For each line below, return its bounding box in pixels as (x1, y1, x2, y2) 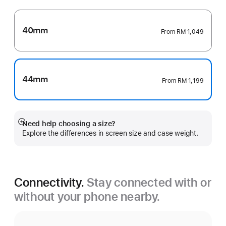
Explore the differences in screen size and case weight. (22, 129, 198, 137)
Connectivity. (14, 175, 87, 190)
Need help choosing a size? (22, 120, 116, 128)
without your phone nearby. (14, 189, 160, 204)
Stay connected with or (87, 175, 211, 190)
